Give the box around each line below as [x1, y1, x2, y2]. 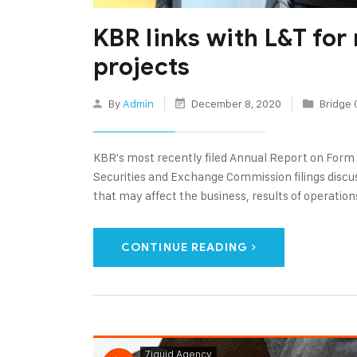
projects [93, 51, 190, 82]
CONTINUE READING [121, 240, 248, 254]
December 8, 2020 [189, 96, 284, 110]
